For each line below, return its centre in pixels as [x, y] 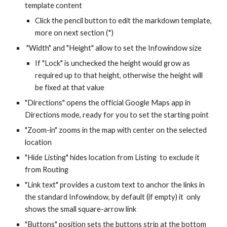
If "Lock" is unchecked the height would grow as [113, 63]
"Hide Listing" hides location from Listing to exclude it [112, 157]
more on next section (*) [74, 33]
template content [54, 5]
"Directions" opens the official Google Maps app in [108, 103]
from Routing [47, 169]
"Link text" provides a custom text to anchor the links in [115, 185]
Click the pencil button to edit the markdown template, [124, 21]
